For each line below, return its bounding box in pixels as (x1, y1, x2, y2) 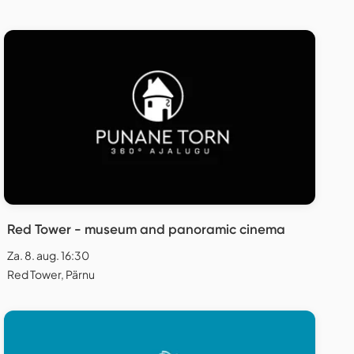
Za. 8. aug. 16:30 (7, 247, 89, 262)
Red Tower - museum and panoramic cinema (7, 220, 285, 237)
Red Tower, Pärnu (7, 266, 95, 281)
